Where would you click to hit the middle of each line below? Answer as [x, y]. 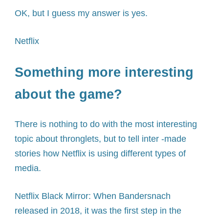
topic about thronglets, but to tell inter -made [100, 139]
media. [28, 168]
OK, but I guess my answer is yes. [81, 13]
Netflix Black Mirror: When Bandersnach [93, 196]
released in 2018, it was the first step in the [98, 210]
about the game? [68, 95]
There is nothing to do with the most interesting [106, 124]
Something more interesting [104, 73]
